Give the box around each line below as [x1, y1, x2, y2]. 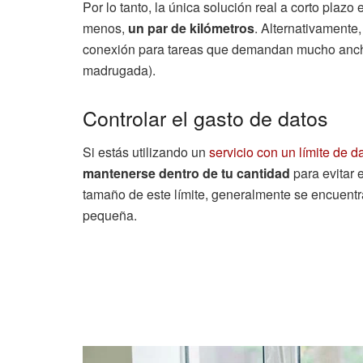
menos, [83, 18, 128, 37]
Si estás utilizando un [83, 143, 209, 162]
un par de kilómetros [128, 18, 254, 37]
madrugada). [83, 60, 156, 79]
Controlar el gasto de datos [83, 102, 328, 132]
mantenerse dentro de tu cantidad [83, 164, 290, 183]
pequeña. [83, 206, 137, 225]
